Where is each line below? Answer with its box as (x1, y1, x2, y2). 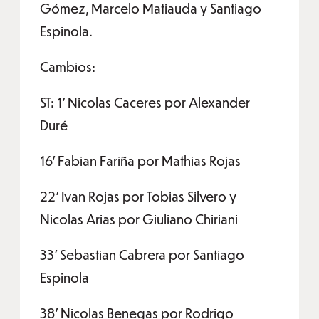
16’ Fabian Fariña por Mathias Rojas (40, 152, 241, 169)
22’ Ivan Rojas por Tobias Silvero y (40, 188, 236, 204)
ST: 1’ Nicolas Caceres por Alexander (40, 94, 250, 110)
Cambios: (40, 58, 95, 75)
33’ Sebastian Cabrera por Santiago (40, 246, 244, 263)
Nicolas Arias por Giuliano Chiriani (40, 211, 238, 227)
